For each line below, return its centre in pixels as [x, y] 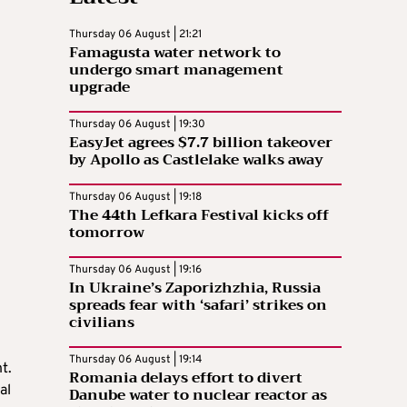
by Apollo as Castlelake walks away [196, 160]
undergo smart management [176, 70]
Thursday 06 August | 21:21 [135, 35]
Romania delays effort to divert [186, 378]
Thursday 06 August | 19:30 [137, 125]
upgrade [99, 88]
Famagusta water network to [175, 53]
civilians [102, 323]
